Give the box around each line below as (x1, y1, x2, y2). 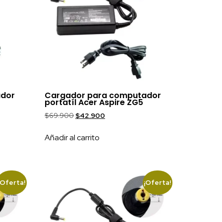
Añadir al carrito (45, 132, 100, 143)
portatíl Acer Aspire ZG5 (45, 96, 144, 108)
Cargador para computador (45, 89, 162, 101)
